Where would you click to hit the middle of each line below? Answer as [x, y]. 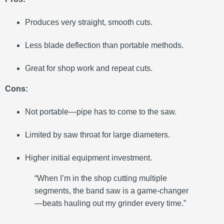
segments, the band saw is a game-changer [112, 191]
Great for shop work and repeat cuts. [89, 68]
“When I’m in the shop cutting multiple [101, 178]
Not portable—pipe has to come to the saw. [101, 112]
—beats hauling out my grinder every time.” [110, 203]
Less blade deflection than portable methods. [104, 45]
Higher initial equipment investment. [88, 158]
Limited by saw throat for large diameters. [97, 135]
